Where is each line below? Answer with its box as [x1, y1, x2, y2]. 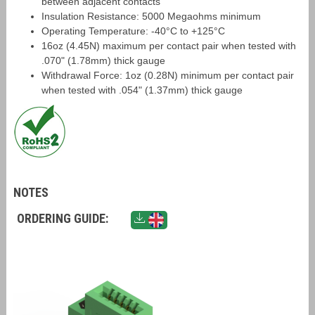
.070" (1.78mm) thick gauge [41, 55, 165, 66]
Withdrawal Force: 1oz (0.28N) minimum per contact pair [41, 70, 294, 81]
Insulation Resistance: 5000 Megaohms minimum [41, 11, 261, 22]
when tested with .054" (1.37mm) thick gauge [41, 84, 243, 96]
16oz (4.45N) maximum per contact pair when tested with [41, 40, 296, 51]
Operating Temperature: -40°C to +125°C [41, 25, 225, 37]
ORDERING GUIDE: [16, 211, 108, 226]
